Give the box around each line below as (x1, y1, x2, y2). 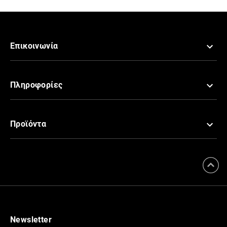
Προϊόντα (10, 119, 47, 129)
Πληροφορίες (10, 80, 63, 90)
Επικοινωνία (10, 41, 58, 51)
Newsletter (10, 215, 52, 224)
